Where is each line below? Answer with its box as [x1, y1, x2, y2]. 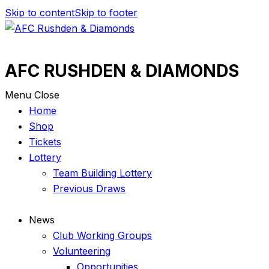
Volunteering [53, 244, 110, 257]
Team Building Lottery [53, 166, 152, 179]
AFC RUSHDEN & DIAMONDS [5, 60, 239, 81]
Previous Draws [53, 182, 125, 195]
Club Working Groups [53, 229, 152, 241]
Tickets [29, 135, 61, 148]
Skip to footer [74, 7, 138, 19]
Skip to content [5, 7, 74, 19]
